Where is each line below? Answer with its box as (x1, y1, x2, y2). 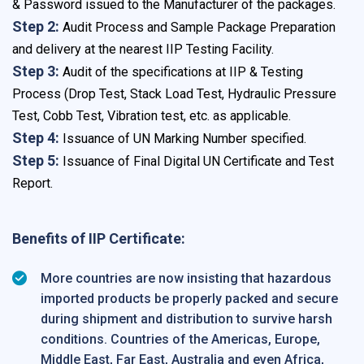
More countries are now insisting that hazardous (41, 271, 331, 287)
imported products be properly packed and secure (41, 291, 338, 307)
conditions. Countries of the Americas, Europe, (41, 331, 320, 348)
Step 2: (12, 18, 59, 36)
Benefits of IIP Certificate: (12, 230, 185, 248)
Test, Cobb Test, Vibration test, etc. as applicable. (12, 108, 291, 124)
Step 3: (12, 63, 59, 80)
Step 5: (12, 152, 59, 170)
